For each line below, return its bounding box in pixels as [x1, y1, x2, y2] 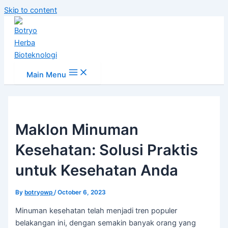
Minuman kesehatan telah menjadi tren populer [15, 206, 178, 215]
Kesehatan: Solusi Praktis [15, 140, 198, 159]
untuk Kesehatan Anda [15, 161, 179, 179]
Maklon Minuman [15, 120, 139, 138]
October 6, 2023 [58, 188, 106, 196]
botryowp [24, 188, 54, 196]
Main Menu [26, 70, 66, 79]
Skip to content [4, 6, 57, 15]
